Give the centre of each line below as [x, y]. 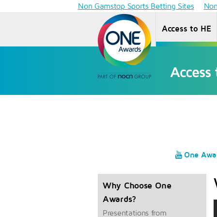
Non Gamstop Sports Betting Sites [136, 6]
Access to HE [186, 29]
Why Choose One [137, 185]
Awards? [119, 199]
